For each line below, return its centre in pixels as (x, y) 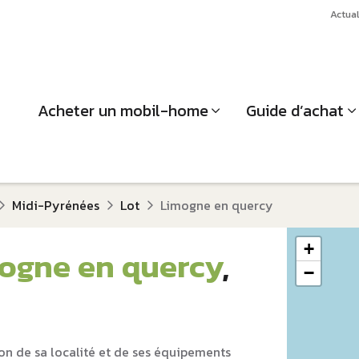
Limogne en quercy (217, 205)
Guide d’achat (295, 110)
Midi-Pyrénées (56, 205)
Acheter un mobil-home (123, 110)
